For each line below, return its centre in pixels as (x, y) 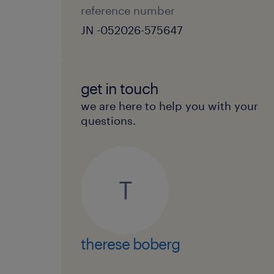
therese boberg (130, 244)
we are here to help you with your (169, 106)
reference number (128, 10)
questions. (108, 120)
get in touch (120, 88)
